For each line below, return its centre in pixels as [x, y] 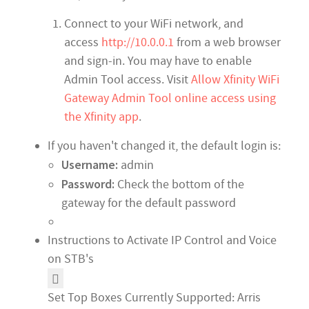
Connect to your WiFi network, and [154, 24]
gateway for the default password [149, 203]
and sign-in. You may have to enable [158, 61]
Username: [90, 165]
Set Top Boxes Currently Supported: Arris [154, 298]
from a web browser [227, 42]
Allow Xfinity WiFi [235, 80]
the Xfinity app [101, 117]
